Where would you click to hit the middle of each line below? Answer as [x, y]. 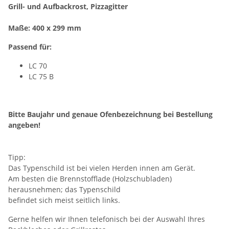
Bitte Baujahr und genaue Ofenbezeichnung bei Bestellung [110, 114]
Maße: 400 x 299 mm [45, 28]
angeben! [24, 125]
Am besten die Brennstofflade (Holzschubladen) [90, 179]
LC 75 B [41, 77]
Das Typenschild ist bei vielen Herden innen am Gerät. [102, 168]
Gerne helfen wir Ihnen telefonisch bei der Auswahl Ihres [107, 219]
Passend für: [30, 47]
